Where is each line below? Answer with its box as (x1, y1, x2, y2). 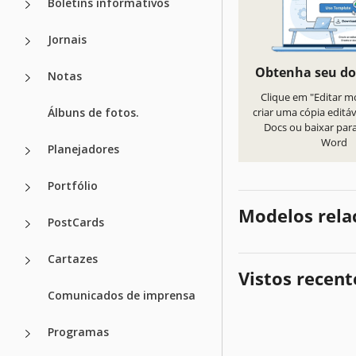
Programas (48, 323, 109, 339)
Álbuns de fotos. (48, 104, 139, 120)
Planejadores (48, 141, 119, 157)
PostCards (48, 214, 104, 230)
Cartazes (48, 250, 98, 266)
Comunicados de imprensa (48, 287, 195, 303)
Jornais (48, 31, 87, 47)
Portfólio (48, 177, 98, 193)
